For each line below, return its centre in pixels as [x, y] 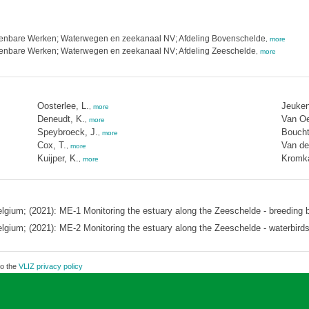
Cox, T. [51, 145]
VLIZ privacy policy [50, 266]
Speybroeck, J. [67, 132]
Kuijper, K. [58, 158]
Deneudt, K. [61, 119]
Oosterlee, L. [63, 106]
